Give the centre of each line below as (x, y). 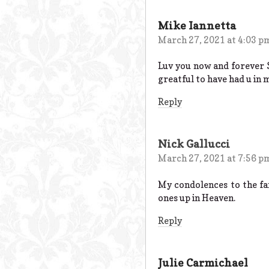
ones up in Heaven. (197, 198)
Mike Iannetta (197, 25)
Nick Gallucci (194, 144)
